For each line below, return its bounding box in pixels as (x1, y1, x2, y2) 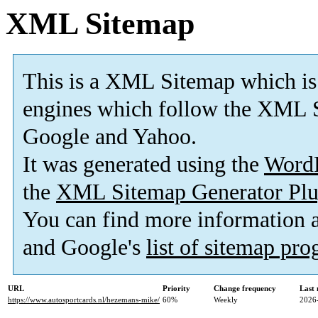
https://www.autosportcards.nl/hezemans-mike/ (8, 295, 160, 305)
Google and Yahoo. (23, 124, 197, 150)
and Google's (23, 235, 146, 261)
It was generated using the (23, 152, 264, 177)
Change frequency (214, 284, 276, 293)
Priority (163, 284, 190, 293)
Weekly (214, 295, 238, 305)
